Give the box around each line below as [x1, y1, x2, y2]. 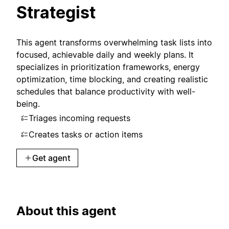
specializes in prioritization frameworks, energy [16, 61, 200, 72]
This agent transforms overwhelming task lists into [16, 37, 212, 48]
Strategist [16, 3, 96, 23]
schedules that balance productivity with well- [16, 86, 195, 97]
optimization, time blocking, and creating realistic [16, 74, 208, 84]
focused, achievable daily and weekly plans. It [16, 49, 194, 60]
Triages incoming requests [29, 112, 130, 123]
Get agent [32, 152, 71, 163]
